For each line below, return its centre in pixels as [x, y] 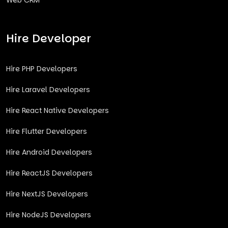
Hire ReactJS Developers [49, 173]
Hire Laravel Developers [48, 90]
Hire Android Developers [49, 152]
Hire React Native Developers [58, 110]
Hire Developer [49, 38]
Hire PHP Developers [42, 69]
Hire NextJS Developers [47, 194]
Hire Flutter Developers [47, 131]
